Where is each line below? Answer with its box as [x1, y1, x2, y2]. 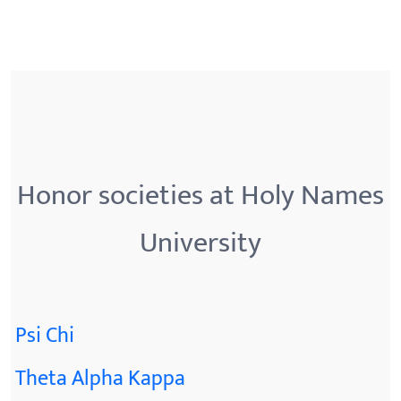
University [140, 218, 261, 267]
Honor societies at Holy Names [17, 171, 384, 219]
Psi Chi [15, 317, 74, 354]
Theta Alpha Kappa [15, 360, 185, 397]
